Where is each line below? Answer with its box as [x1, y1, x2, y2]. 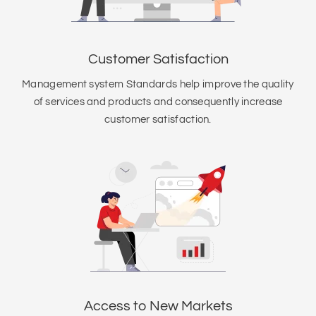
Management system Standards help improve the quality [22, 79, 294, 90]
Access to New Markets [83, 299, 233, 313]
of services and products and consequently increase [33, 97, 283, 107]
